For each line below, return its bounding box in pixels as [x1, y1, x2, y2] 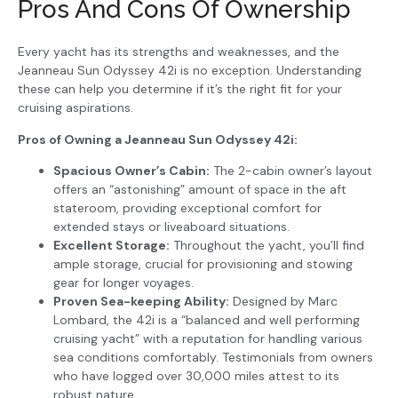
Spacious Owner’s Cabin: [53, 163, 210, 179]
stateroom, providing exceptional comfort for [53, 200, 322, 216]
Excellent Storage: [53, 237, 170, 253]
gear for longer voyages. [53, 275, 194, 291]
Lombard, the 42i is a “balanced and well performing [53, 312, 360, 328]
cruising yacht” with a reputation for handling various [53, 330, 362, 346]
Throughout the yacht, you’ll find [170, 237, 364, 253]
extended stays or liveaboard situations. [53, 219, 290, 235]
